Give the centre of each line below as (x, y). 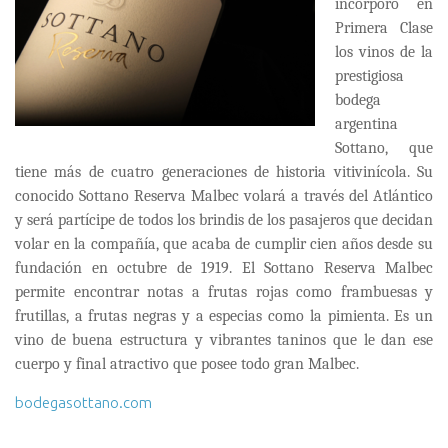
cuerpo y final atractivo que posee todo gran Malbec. (187, 363)
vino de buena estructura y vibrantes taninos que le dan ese (224, 339)
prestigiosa (369, 75)
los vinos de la (384, 51)
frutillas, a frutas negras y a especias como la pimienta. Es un (224, 315)
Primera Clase (384, 27)
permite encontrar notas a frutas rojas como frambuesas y (224, 291)
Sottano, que (384, 147)
